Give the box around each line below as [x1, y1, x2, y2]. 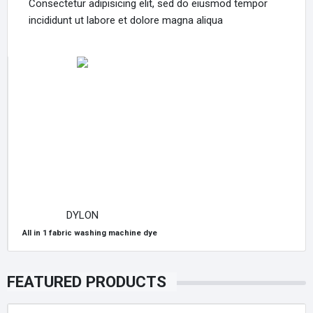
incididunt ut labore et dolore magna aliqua [29, 13, 223, 27]
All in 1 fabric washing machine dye [22, 228, 157, 238]
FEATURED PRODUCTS [7, 272, 166, 291]
